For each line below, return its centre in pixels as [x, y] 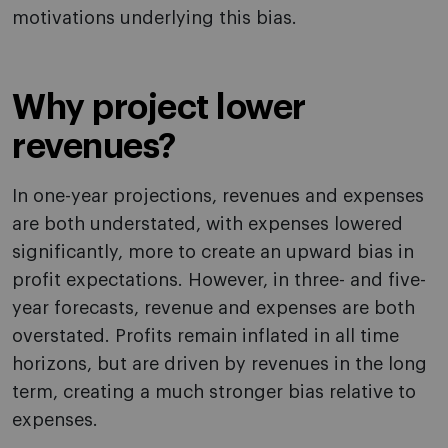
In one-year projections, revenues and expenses [218, 196]
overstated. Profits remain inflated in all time [205, 336]
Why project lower [159, 108]
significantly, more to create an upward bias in [213, 252]
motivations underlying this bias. [154, 18]
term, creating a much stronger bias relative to [214, 392]
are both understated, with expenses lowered [207, 224]
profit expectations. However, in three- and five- [219, 280]
